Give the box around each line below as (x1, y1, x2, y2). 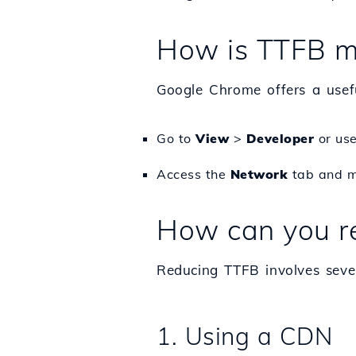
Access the (157, 166, 230, 182)
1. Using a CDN (157, 321, 332, 351)
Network (230, 166, 288, 182)
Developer (246, 130, 314, 146)
